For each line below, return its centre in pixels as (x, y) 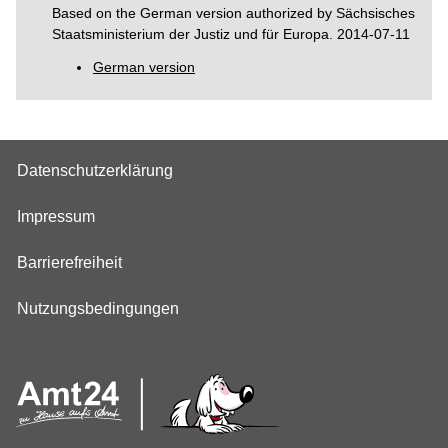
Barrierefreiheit (69, 263)
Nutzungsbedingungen (98, 309)
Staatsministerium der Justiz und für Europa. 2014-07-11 (231, 33)
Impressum (56, 217)
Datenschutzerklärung (95, 171)
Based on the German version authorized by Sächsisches (233, 12)
